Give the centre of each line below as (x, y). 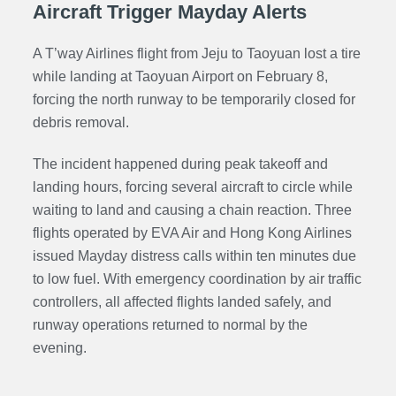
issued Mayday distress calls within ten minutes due (194, 256)
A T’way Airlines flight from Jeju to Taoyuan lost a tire (196, 54)
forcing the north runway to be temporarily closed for (194, 100)
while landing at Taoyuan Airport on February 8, (180, 77)
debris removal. (80, 123)
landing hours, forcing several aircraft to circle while (192, 187)
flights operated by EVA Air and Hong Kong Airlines (192, 233)
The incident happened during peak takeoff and (180, 164)
